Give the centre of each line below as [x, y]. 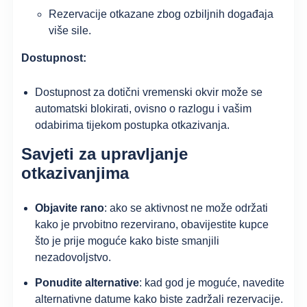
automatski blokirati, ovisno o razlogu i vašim [144, 108]
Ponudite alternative [87, 283]
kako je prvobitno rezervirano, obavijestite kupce [152, 225]
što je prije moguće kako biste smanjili [127, 241]
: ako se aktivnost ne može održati [186, 208]
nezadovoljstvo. [73, 258]
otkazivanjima [75, 173]
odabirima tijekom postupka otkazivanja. [133, 125]
